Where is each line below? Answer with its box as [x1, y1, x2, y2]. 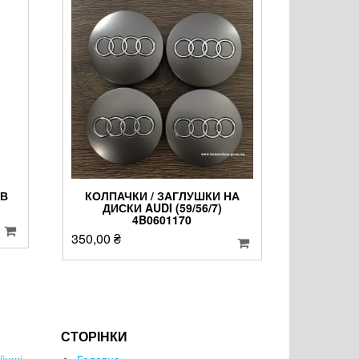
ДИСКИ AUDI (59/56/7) [102, 200, 222, 216]
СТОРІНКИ [61, 327, 127, 346]
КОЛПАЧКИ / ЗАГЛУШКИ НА [84, 188, 240, 204]
